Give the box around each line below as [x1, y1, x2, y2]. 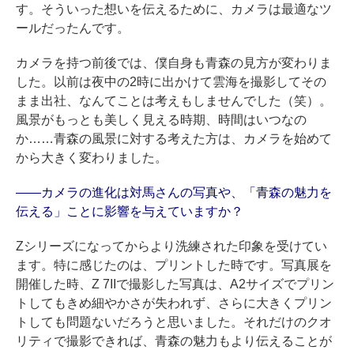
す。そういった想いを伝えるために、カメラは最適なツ [16, 2, 332, 17]
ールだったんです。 [16, 21, 130, 36]
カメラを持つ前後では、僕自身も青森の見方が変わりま [16, 56, 332, 70]
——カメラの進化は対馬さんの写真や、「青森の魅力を [16, 186, 332, 200]
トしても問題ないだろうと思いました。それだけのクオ [16, 315, 332, 330]
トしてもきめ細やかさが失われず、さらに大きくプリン [16, 296, 332, 311]
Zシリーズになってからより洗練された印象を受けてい [16, 239, 327, 254]
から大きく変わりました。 [16, 151, 168, 165]
